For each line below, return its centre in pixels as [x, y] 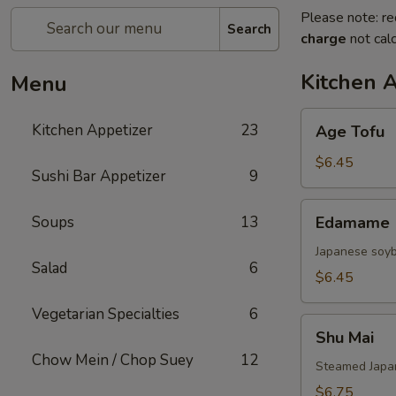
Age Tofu [350, 132]
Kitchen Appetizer [92, 130]
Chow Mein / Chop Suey [113, 360]
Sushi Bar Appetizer [99, 176]
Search [249, 29]
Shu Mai [345, 338]
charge [324, 39]
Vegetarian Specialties [106, 314]
